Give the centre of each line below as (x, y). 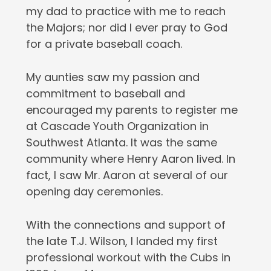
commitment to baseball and (105, 93)
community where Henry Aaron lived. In (130, 159)
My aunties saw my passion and (113, 77)
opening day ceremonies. (94, 191)
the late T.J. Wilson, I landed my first (122, 241)
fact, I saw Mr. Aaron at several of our (127, 175)
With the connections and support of (126, 225)
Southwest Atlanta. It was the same (121, 142)
